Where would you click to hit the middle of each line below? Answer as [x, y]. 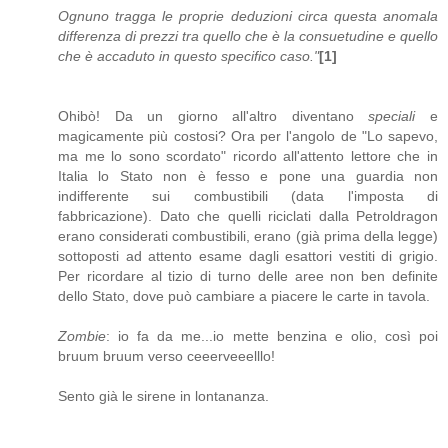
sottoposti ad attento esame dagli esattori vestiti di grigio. [248, 256]
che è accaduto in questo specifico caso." [188, 56]
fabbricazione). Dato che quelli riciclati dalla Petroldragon [248, 216]
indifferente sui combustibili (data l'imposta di [248, 196]
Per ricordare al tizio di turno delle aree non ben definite [248, 276]
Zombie [82, 336]
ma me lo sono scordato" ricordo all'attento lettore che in [248, 156]
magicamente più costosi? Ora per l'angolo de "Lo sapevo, [248, 136]
